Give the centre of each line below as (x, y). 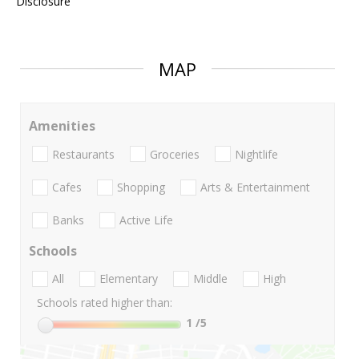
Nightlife (256, 154)
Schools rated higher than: (105, 303)
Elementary (129, 279)
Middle (210, 279)
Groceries (175, 154)
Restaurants (83, 154)
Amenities (62, 126)
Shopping (141, 187)
